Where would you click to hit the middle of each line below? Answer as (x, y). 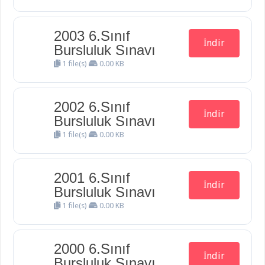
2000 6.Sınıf (92, 249)
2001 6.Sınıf (92, 178)
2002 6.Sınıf (92, 107)
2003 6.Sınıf (92, 36)
